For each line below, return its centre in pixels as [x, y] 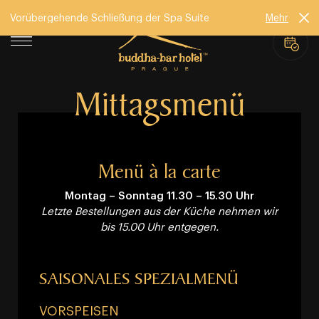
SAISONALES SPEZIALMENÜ [139, 279]
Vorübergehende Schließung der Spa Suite [110, 17]
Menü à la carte [159, 171]
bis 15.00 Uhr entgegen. [159, 226]
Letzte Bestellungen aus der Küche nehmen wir [159, 210]
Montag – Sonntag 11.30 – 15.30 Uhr [159, 195]
